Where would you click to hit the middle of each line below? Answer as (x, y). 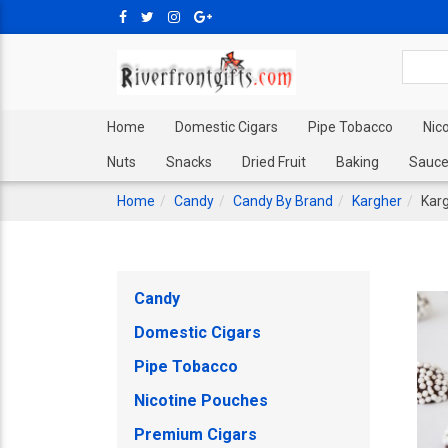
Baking (357, 162)
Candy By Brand (283, 201)
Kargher (377, 201)
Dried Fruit (274, 162)
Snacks (189, 162)
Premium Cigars (195, 434)
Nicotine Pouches (201, 400)
